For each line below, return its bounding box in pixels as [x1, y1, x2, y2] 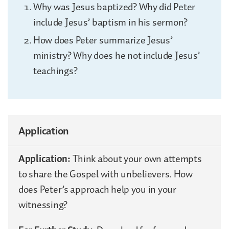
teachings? [33, 62, 78, 79]
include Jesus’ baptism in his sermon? [33, 14, 188, 31]
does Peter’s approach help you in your [18, 181, 176, 198]
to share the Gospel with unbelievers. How [18, 166, 193, 182]
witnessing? [18, 196, 68, 213]
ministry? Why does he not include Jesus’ [33, 47, 200, 64]
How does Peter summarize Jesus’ [33, 32, 173, 49]
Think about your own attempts [72, 150, 202, 167]
